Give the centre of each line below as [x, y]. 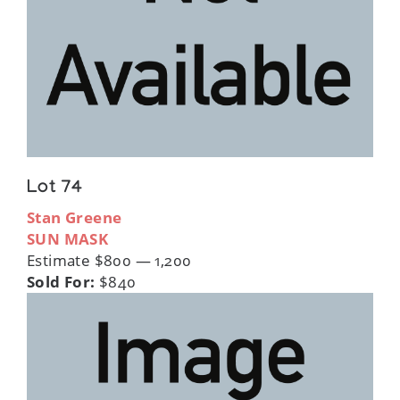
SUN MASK [68, 239]
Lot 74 [55, 190]
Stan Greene [75, 218]
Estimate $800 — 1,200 [109, 261]
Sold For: [61, 282]
